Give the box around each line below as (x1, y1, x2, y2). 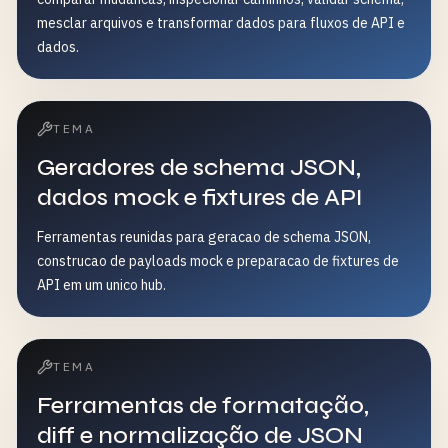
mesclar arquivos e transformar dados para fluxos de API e (37, 14, 405, 32)
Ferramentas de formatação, (37, 391, 369, 420)
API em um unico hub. (37, 276, 166, 294)
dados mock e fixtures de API (37, 183, 363, 212)
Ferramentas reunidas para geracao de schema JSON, (37, 228, 371, 246)
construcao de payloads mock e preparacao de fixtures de (37, 252, 399, 270)
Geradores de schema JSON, (37, 153, 361, 182)
